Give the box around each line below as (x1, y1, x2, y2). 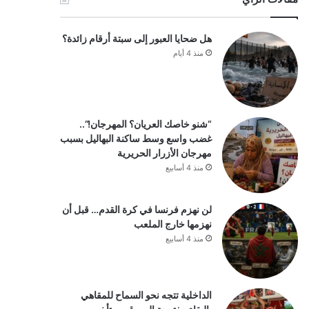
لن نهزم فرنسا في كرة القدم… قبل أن (61, 203, 212, 215)
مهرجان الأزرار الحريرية (117, 146, 212, 159)
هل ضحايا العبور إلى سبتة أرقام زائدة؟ (61, 32, 212, 44)
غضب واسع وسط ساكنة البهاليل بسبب (59, 132, 212, 144)
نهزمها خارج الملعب (133, 217, 212, 230)
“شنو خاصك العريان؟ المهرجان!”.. (79, 117, 212, 130)
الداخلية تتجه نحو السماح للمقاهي (80, 288, 212, 301)
